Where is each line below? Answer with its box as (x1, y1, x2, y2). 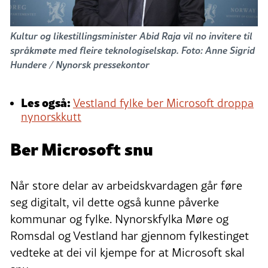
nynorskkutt (21, 108, 81, 124)
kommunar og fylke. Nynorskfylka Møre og (10, 210, 229, 227)
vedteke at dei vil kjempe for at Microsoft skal (10, 243, 245, 261)
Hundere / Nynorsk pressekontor (10, 57, 150, 72)
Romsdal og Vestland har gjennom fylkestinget (10, 227, 249, 244)
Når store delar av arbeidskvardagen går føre (10, 176, 242, 194)
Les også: (21, 93, 73, 111)
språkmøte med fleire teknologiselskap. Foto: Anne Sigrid (10, 43, 255, 57)
